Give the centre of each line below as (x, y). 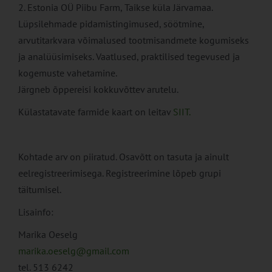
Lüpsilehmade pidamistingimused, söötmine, (111, 24)
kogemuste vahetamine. (68, 73)
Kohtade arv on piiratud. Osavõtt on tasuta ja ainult (124, 157)
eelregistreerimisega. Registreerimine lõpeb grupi (120, 173)
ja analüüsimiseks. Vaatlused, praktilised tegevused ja (129, 57)
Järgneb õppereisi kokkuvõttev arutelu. (98, 90)
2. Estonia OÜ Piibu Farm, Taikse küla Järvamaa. (115, 8)
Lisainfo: (36, 212)
